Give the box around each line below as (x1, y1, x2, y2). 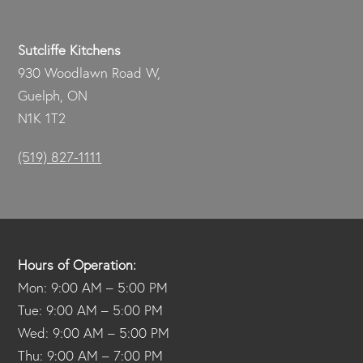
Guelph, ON (18, 85, 88, 105)
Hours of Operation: (18, 254, 137, 274)
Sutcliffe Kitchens (18, 40, 122, 59)
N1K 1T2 (18, 108, 66, 127)
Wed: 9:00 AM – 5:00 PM (18, 322, 170, 342)
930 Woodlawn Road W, (18, 62, 161, 82)
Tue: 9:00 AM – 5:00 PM (18, 300, 164, 319)
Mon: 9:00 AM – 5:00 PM (18, 277, 169, 297)
